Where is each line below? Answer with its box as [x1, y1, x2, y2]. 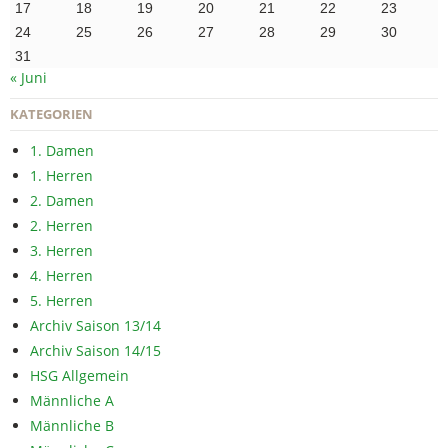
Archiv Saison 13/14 [30, 316, 161, 336]
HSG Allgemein [30, 366, 129, 386]
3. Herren [30, 241, 93, 261]
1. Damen [30, 141, 94, 161]
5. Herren [30, 291, 93, 311]
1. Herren [30, 166, 93, 186]
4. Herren [30, 266, 93, 286]
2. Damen [30, 191, 94, 211]
